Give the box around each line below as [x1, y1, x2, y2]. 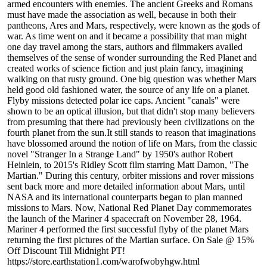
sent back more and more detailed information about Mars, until [7, 181, 245, 192]
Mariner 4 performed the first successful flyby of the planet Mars [7, 224, 249, 235]
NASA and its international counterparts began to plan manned [7, 192, 243, 203]
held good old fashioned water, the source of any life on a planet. [7, 85, 250, 95]
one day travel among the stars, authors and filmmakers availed [7, 42, 243, 52]
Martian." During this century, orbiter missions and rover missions [7, 170, 254, 181]
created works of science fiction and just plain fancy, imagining [7, 63, 243, 74]
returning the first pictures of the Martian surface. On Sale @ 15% [7, 235, 254, 246]
